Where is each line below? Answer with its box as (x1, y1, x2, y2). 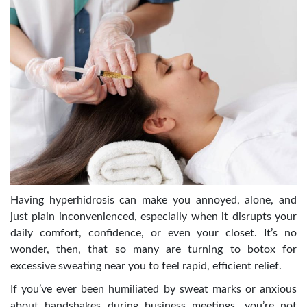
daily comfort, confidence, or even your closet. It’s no (10, 228, 297, 239)
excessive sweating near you (10, 260, 149, 272)
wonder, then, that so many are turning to (10, 244, 247, 256)
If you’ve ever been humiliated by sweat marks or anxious (10, 284, 297, 295)
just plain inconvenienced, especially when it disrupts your (10, 211, 297, 223)
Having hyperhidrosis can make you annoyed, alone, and (10, 195, 297, 206)
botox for (247, 244, 297, 256)
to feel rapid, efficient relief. (149, 260, 282, 272)
